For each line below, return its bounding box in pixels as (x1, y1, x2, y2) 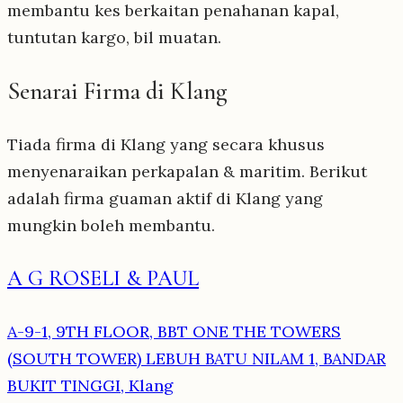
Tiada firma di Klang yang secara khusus (7, 134, 325, 156)
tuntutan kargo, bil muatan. (7, 26, 221, 48)
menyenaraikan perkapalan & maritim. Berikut (7, 161, 367, 183)
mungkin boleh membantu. (7, 215, 215, 237)
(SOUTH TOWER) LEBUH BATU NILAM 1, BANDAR (7, 348, 386, 370)
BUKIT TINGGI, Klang (7, 375, 174, 397)
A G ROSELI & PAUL (7, 265, 199, 292)
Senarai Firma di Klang (7, 76, 228, 106)
